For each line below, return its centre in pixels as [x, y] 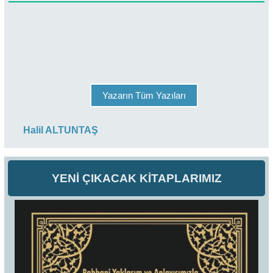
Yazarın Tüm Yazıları [144, 96]
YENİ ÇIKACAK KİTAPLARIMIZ [136, 178]
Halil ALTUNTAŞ [61, 130]
